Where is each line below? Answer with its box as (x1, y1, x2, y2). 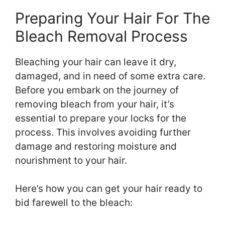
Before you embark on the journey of (15, 84, 179, 96)
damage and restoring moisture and (15, 140, 177, 152)
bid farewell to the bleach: (15, 197, 133, 209)
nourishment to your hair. (15, 154, 127, 166)
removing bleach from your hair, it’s (15, 98, 174, 110)
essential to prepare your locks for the (15, 112, 186, 124)
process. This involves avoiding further (15, 126, 191, 138)
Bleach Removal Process (15, 27, 188, 45)
